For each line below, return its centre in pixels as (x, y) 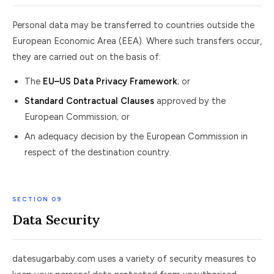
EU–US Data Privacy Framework (110, 81)
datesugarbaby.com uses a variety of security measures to (134, 259)
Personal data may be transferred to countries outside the (133, 25)
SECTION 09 (37, 199)
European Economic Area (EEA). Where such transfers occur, (137, 41)
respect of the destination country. (98, 152)
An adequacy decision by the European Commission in (136, 136)
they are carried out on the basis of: (87, 57)
